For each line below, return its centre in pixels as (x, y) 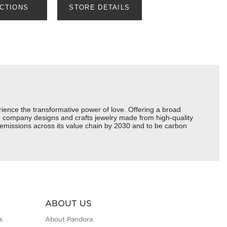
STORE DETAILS (100, 8)
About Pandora (69, 219)
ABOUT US (68, 204)
